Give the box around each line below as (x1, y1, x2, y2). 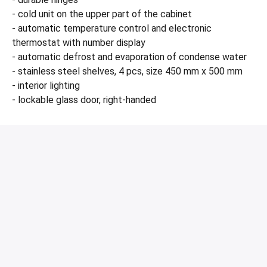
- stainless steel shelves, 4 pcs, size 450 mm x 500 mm (12, 66, 243, 77)
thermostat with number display (12, 37, 145, 48)
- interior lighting (12, 80, 80, 91)
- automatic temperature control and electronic (12, 23, 212, 34)
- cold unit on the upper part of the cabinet (12, 8, 192, 20)
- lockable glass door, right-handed (12, 94, 156, 105)
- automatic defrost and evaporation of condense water (12, 51, 247, 63)
